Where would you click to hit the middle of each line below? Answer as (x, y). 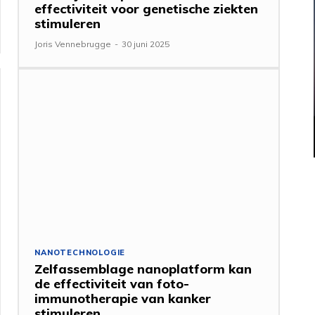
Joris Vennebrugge (73, 44)
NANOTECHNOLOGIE (80, 252)
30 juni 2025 (146, 44)
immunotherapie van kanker (123, 298)
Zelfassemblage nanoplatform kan (143, 269)
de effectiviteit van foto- (112, 283)
